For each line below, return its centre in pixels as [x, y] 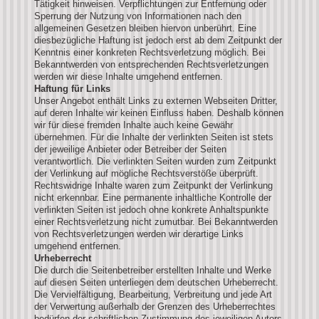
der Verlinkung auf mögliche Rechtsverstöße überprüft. [146, 173]
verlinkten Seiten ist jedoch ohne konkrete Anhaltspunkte [151, 209]
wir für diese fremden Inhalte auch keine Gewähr [134, 125]
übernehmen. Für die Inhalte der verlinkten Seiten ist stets [154, 137]
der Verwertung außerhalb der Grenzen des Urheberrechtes [155, 306]
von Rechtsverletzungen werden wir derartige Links [139, 234]
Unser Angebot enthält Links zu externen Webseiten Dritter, [156, 100]
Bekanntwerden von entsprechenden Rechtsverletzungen [151, 64]
